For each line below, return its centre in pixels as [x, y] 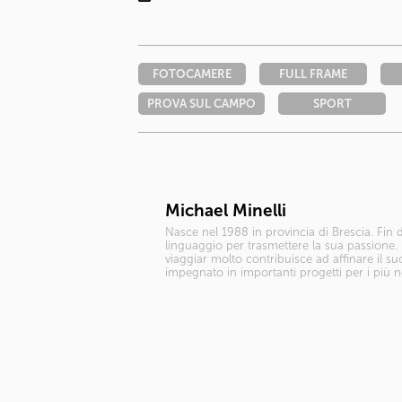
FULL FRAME [313, 74]
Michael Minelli [226, 210]
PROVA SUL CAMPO [201, 104]
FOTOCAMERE [192, 74]
